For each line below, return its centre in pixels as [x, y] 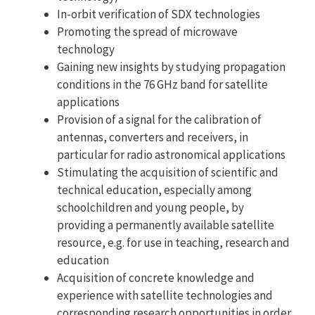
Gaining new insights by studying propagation [171, 66]
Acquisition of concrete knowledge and [156, 277]
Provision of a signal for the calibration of [159, 119]
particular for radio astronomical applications [171, 154]
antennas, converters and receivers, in [153, 137]
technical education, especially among [154, 189]
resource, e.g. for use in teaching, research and [173, 242]
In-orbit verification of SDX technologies [159, 14]
